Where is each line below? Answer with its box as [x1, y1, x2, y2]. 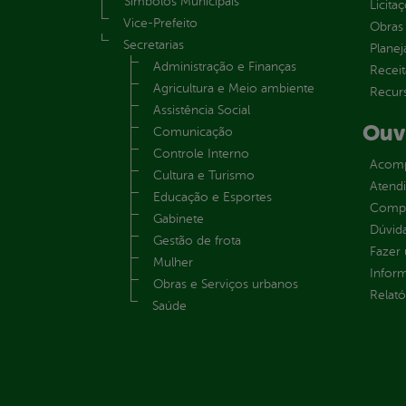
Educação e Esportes [153, 189, 272, 204]
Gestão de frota [153, 233, 241, 247]
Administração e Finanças [153, 59, 296, 73]
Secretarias [123, 37, 184, 52]
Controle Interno [153, 146, 249, 160]
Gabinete [153, 211, 204, 226]
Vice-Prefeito [123, 15, 198, 30]
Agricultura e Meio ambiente [153, 81, 314, 95]
